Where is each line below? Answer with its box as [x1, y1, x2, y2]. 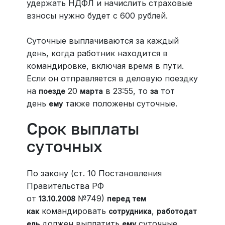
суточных [26, 137, 102, 156]
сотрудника [108, 207, 152, 216]
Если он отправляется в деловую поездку [26, 73, 198, 84]
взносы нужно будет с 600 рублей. [26, 10, 168, 21]
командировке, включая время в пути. [26, 61, 184, 71]
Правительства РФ [26, 181, 104, 191]
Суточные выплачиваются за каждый [26, 36, 179, 46]
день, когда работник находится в [26, 48, 168, 59]
